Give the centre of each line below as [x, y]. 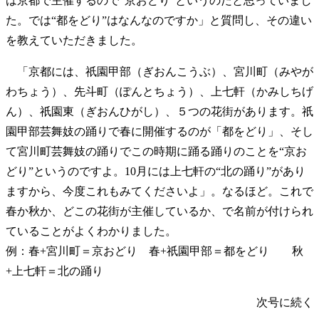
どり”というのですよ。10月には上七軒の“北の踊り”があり [156, 171]
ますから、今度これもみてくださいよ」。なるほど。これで [159, 191]
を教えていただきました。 [74, 40]
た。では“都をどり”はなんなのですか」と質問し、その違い [159, 20]
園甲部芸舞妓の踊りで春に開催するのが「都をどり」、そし [159, 131]
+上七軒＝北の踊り [54, 271]
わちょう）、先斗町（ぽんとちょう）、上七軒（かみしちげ [159, 91]
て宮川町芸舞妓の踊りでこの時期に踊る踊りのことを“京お [156, 151]
